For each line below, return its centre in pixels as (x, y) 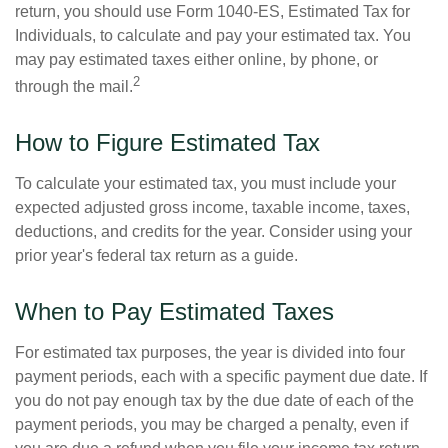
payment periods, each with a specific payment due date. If (221, 376)
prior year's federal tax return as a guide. (156, 255)
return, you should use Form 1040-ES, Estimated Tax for (212, 11)
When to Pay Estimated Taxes (174, 311)
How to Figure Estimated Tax (167, 142)
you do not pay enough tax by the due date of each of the (214, 400)
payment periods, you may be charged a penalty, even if (211, 424)
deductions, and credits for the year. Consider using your (213, 231)
